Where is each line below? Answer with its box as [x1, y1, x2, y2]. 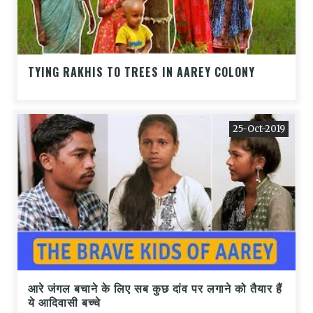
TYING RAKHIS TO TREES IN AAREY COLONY [28, 63, 255, 80]
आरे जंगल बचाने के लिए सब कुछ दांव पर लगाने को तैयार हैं [28, 279, 282, 296]
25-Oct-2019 [233, 122, 285, 135]
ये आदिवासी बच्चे [28, 293, 101, 310]
